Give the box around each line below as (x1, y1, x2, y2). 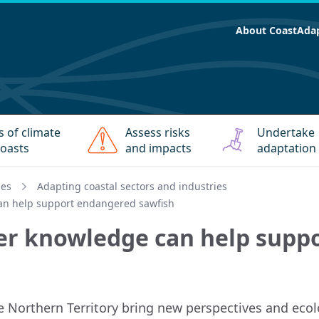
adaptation (256, 140, 316, 156)
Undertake (256, 125, 315, 140)
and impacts (125, 140, 192, 156)
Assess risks (125, 125, 191, 140)
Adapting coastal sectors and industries (37, 179, 227, 193)
